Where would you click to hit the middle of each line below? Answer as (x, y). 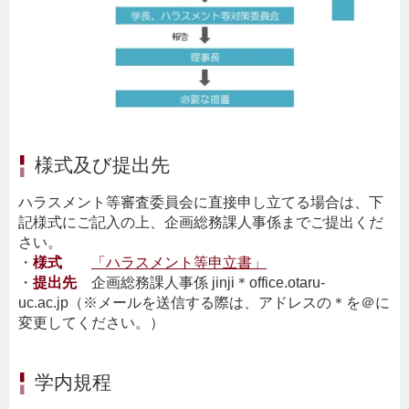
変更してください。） (91, 322)
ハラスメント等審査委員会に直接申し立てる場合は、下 (201, 202)
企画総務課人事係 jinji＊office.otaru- (201, 282)
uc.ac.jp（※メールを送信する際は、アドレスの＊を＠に (204, 302)
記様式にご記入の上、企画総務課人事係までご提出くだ (201, 222)
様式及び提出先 (102, 165)
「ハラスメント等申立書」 (179, 262)
